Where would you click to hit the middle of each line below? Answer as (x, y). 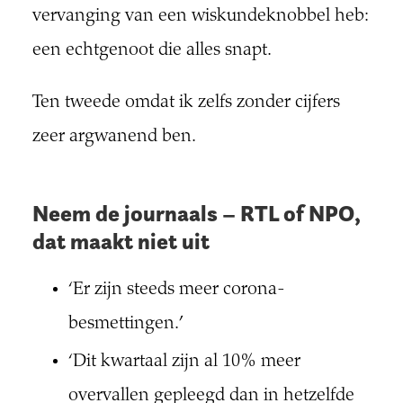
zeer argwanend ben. (114, 138)
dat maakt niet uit (121, 242)
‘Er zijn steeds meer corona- (176, 291)
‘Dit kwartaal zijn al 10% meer (184, 363)
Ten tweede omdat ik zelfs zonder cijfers (186, 103)
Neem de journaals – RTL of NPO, (196, 214)
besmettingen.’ (125, 325)
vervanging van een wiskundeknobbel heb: (200, 17)
